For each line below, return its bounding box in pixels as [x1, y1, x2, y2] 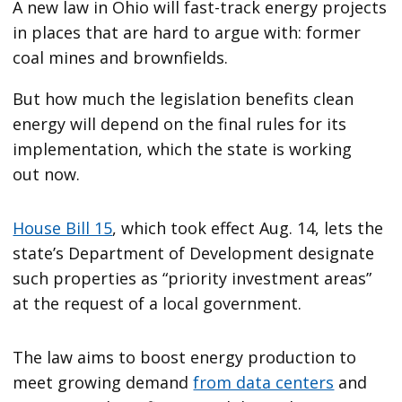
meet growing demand [13, 371, 194, 393]
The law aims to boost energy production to [13, 345, 357, 368]
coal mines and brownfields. [13, 46, 229, 68]
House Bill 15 [13, 216, 113, 239]
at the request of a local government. [13, 292, 302, 314]
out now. [13, 162, 81, 185]
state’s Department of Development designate [13, 241, 375, 264]
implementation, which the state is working [13, 137, 353, 160]
